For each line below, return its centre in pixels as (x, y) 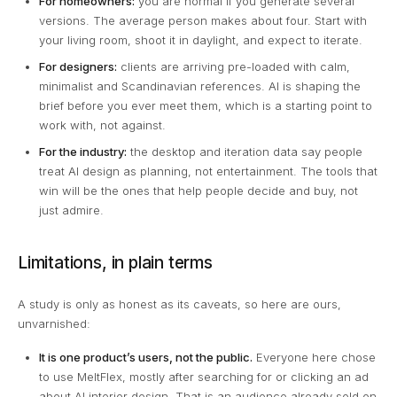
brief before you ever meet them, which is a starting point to (206, 106)
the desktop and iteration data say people (245, 152)
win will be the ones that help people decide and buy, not (198, 191)
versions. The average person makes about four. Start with (203, 21)
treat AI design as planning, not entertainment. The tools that (208, 171)
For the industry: (83, 152)
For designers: (78, 67)
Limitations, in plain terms (115, 263)
